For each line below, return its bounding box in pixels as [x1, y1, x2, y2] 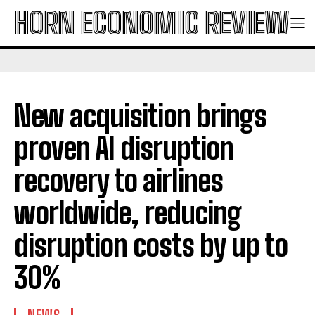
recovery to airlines [14, 163, 223, 198]
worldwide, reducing [14, 195, 241, 231]
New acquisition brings [14, 98, 266, 134]
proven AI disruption [14, 131, 233, 166]
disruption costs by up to [14, 228, 288, 263]
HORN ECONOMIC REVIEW [14, 6, 289, 41]
